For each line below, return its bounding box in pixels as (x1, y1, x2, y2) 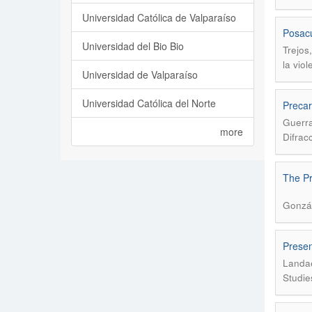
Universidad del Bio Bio (82, 39, 184, 53)
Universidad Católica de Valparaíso (82, 10, 236, 24)
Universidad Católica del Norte (82, 96, 216, 110)
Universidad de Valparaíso (82, 68, 198, 81)
